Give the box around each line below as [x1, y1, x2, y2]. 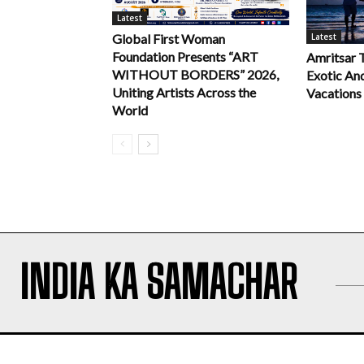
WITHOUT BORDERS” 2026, [112, 67, 279, 83]
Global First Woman [112, 31, 225, 47]
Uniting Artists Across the [112, 84, 256, 101]
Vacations [306, 85, 362, 102]
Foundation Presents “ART [112, 49, 258, 65]
